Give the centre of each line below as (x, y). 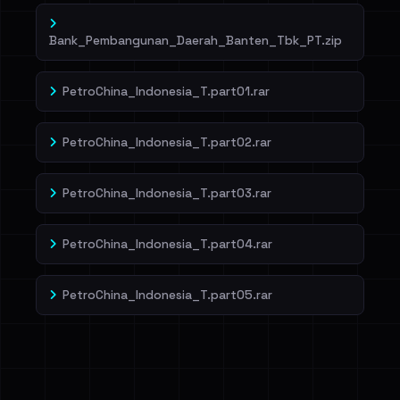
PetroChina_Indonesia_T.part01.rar (166, 92)
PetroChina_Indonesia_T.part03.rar (167, 193)
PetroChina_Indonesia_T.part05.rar (167, 295)
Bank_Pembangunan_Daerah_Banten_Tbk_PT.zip (196, 41)
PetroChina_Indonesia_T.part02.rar (167, 142)
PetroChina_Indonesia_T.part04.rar (167, 244)
